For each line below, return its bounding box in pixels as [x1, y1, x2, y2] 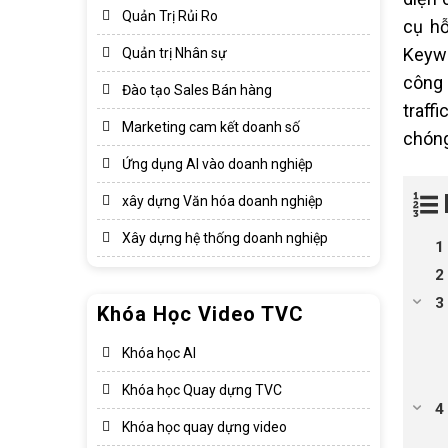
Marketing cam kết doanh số [122, 119, 300, 135]
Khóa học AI [122, 345, 196, 361]
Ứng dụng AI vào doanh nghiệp [122, 156, 313, 172]
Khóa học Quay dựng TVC [122, 382, 282, 398]
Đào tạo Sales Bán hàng [122, 82, 272, 98]
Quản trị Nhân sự [122, 45, 227, 61]
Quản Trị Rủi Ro [122, 8, 218, 24]
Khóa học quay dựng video [122, 419, 287, 435]
